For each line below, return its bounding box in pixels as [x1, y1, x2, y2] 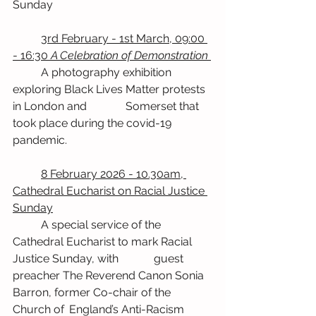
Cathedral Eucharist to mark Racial [13, 235, 195, 249]
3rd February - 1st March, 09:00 [13, 32, 41, 46]
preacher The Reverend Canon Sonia [13, 269, 207, 283]
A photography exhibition [13, 66, 41, 80]
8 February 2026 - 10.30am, [13, 167, 41, 181]
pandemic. [13, 133, 67, 147]
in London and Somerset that [13, 99, 90, 114]
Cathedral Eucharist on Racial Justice [13, 184, 207, 198]
